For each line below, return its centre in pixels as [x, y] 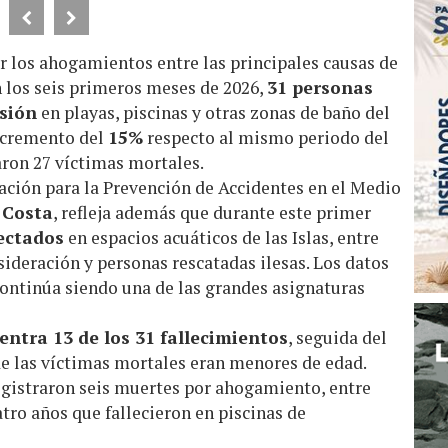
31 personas [320, 87]
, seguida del [337, 337]
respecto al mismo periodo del [266, 137]
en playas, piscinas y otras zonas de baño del [213, 112]
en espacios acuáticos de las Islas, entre [221, 237]
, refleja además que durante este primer [212, 212]
